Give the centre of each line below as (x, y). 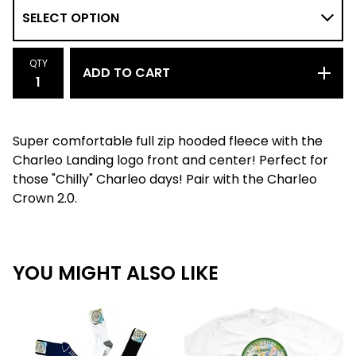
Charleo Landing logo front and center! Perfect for (170, 160)
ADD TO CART (126, 72)
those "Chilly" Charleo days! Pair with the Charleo (165, 179)
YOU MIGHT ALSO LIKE (116, 273)
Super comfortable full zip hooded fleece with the (168, 141)
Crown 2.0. (45, 198)
